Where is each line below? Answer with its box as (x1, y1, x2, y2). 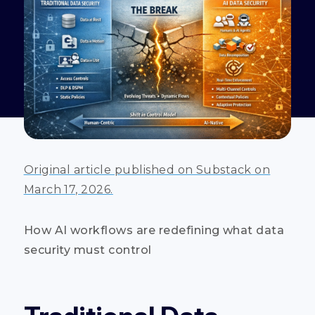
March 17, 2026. (23, 182, 113, 196)
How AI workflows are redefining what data (23, 223, 285, 237)
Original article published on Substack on (23, 162, 271, 176)
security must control (23, 243, 152, 257)
